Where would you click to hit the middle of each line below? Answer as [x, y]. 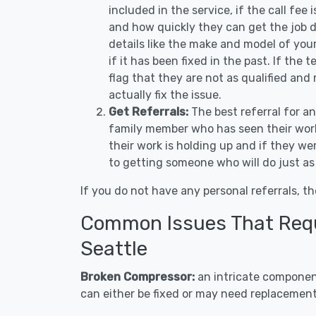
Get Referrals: [148, 112]
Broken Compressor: [139, 277]
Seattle [114, 249]
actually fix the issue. [165, 95]
